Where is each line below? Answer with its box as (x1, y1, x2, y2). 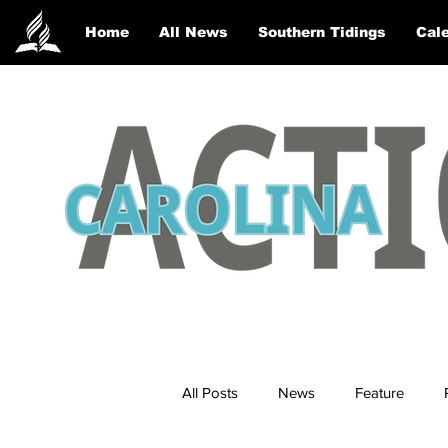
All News (159, 24, 228, 40)
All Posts (182, 383, 238, 401)
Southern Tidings (258, 24, 386, 40)
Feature (355, 383, 404, 401)
